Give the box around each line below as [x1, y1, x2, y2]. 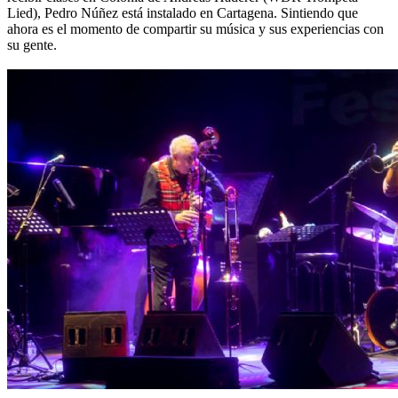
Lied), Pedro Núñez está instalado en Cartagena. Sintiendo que [7, 4, 358, 20]
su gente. [7, 36, 57, 52]
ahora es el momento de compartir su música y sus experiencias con [7, 20, 384, 36]
